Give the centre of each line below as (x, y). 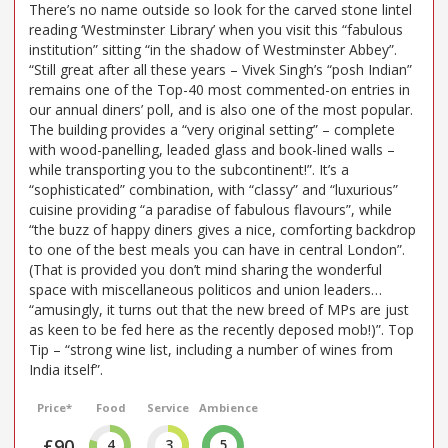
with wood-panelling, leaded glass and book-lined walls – (212, 149)
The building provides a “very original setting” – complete (212, 129)
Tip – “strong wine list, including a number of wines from (211, 349)
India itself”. (66, 369)
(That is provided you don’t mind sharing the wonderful (205, 269)
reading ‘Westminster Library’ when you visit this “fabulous (216, 29)
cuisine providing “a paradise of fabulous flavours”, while (210, 209)
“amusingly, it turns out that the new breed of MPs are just (219, 309)
